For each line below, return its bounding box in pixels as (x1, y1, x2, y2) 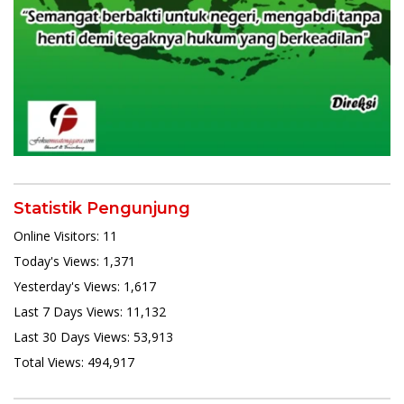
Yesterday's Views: (14, 277, 124, 295)
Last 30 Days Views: (14, 327, 133, 345)
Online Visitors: (14, 226, 103, 244)
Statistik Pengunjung (14, 197, 190, 218)
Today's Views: (14, 252, 103, 270)
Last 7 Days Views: (14, 302, 126, 320)
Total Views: (14, 353, 87, 371)
